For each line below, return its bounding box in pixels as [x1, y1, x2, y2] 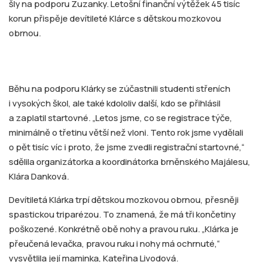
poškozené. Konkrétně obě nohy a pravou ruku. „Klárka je [9, 222, 239, 235]
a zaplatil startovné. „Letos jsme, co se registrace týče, [9, 111, 232, 124]
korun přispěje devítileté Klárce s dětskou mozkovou [9, 12, 221, 25]
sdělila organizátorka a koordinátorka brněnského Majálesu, [9, 155, 250, 168]
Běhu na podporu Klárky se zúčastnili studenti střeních [9, 82, 230, 95]
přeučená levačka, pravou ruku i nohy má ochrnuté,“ [9, 237, 220, 250]
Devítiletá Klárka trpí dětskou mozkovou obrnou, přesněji [9, 193, 239, 206]
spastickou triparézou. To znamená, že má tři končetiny [9, 208, 236, 220]
